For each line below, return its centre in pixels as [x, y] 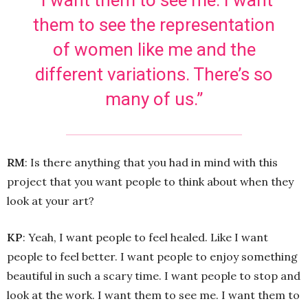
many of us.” [154, 99]
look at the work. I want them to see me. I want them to [153, 295]
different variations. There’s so [154, 74]
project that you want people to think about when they [150, 181]
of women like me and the [154, 49]
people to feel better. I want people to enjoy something [152, 256]
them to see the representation [154, 24]
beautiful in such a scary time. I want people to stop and [154, 275]
